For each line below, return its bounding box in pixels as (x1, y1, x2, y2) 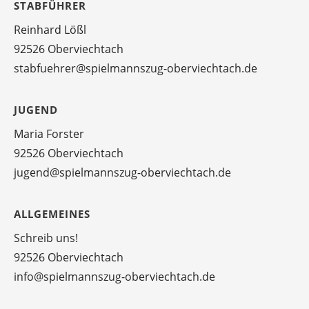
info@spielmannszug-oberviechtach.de (14, 268, 215, 284)
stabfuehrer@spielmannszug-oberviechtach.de (14, 60, 257, 76)
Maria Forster (14, 126, 84, 141)
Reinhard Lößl (14, 21, 86, 37)
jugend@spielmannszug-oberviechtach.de (14, 164, 231, 180)
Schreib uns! (14, 230, 78, 246)
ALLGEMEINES (14, 206, 90, 221)
